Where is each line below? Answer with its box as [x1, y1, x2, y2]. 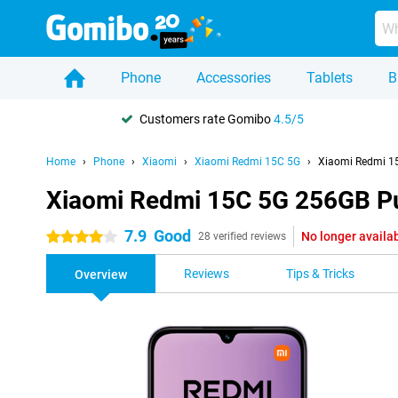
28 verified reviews [198, 230, 286, 243]
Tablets [306, 69, 353, 86]
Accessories [196, 69, 271, 86]
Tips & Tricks [286, 267, 354, 281]
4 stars [46, 230, 84, 244]
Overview [75, 267, 127, 282]
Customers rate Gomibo [139, 111, 274, 126]
